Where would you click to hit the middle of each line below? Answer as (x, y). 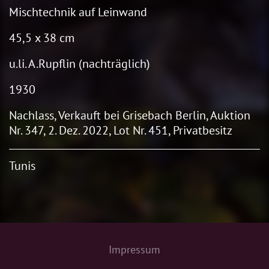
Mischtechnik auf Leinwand (78, 12)
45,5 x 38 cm (42, 38)
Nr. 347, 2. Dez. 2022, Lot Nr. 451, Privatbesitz (121, 130)
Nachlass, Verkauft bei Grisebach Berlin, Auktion (130, 115)
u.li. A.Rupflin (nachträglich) (80, 63)
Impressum (134, 249)
